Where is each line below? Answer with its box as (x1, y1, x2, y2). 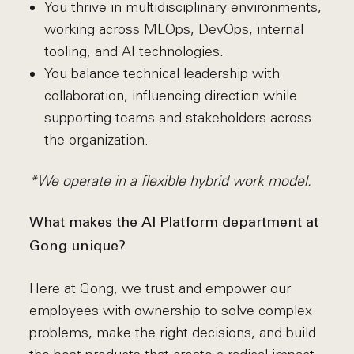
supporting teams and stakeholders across (43, 109, 311, 126)
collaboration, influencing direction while (43, 87, 297, 104)
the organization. (43, 131, 149, 149)
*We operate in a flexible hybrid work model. (29, 172, 312, 190)
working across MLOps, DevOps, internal (43, 21, 303, 38)
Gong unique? (29, 239, 126, 254)
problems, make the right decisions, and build (29, 324, 317, 341)
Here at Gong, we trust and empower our (29, 280, 292, 297)
